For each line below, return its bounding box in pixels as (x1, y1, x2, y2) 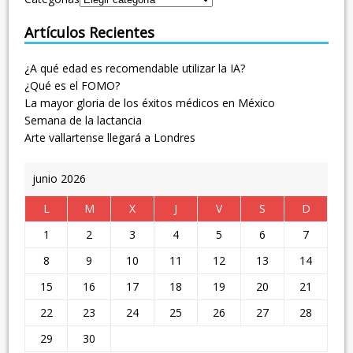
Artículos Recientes (24, 23, 155, 43)
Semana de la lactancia (24, 113, 143, 128)
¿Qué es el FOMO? (24, 78, 121, 94)
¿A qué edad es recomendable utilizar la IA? (24, 61, 246, 76)
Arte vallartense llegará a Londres (24, 130, 196, 146)
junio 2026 (32, 171, 87, 187)
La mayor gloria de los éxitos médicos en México (24, 95, 276, 111)
